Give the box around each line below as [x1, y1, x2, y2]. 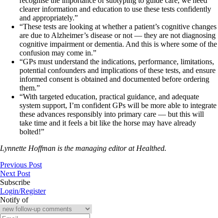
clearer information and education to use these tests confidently [19, 4, 211, 13]
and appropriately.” [19, 13, 78, 22]
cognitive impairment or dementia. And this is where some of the [19, 39, 217, 48]
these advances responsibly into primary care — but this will [19, 109, 204, 118]
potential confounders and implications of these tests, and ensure [19, 66, 216, 74]
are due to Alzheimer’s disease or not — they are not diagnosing [19, 31, 216, 39]
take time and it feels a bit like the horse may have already [19, 118, 196, 127]
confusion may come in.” [19, 48, 96, 57]
